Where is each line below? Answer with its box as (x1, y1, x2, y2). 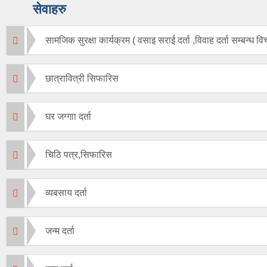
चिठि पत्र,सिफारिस (45, 150, 112, 160)
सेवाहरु (33, 2, 66, 17)
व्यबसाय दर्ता (45, 188, 87, 198)
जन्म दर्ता (45, 226, 74, 237)
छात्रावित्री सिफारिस (45, 73, 119, 84)
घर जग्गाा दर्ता (45, 111, 91, 122)
